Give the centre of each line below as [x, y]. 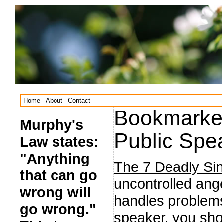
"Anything [55, 158]
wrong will [55, 192]
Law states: [59, 141]
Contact [79, 100]
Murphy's [52, 125]
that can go [58, 175]
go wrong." [58, 209]
